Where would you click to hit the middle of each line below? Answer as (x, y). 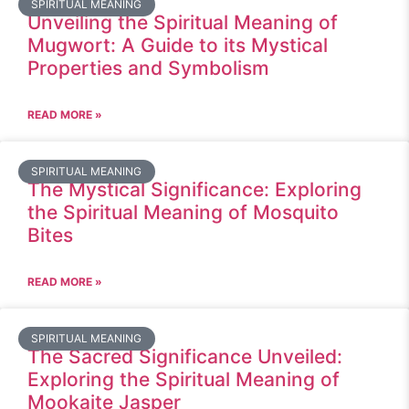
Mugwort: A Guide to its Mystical (178, 45)
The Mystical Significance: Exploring (194, 189)
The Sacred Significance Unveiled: (185, 357)
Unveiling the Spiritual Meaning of (183, 22)
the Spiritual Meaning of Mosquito (183, 212)
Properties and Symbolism (148, 68)
